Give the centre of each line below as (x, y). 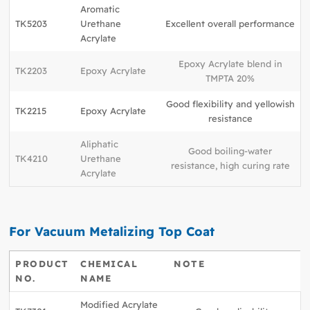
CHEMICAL (109, 263)
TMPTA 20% (230, 79)
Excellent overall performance (230, 24)
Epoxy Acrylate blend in (230, 64)
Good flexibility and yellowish (230, 104)
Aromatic (100, 9)
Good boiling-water (230, 151)
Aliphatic (100, 144)
